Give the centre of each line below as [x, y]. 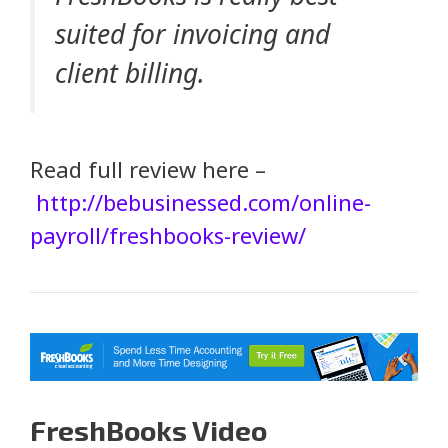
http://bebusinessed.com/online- [203, 201]
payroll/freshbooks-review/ [168, 234]
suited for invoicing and [192, 34]
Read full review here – [148, 168]
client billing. [130, 73]
